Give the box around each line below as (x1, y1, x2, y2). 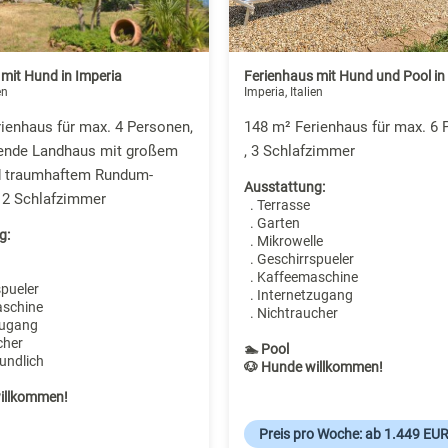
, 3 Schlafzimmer (243, 142, 355, 161)
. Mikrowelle (243, 233, 323, 250)
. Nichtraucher (243, 305, 338, 322)
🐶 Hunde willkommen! (243, 359, 383, 376)
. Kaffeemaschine (243, 269, 358, 286)
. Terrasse (243, 197, 310, 214)
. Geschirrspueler (243, 251, 354, 268)
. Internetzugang (243, 287, 353, 304)
